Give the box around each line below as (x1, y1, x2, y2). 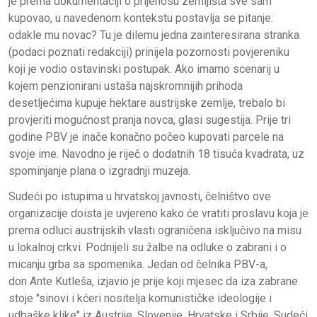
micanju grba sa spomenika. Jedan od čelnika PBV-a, (8, 257, 267, 271)
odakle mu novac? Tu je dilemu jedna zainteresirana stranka (8, 28, 299, 42)
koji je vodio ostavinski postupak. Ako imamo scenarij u (8, 62, 279, 76)
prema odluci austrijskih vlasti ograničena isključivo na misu (8, 223, 301, 237)
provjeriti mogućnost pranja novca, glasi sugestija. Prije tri (8, 113, 291, 127)
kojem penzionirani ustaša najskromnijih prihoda (8, 79, 243, 93)
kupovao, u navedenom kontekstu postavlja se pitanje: (8, 11, 273, 25)
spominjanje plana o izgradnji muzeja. (8, 163, 190, 178)
